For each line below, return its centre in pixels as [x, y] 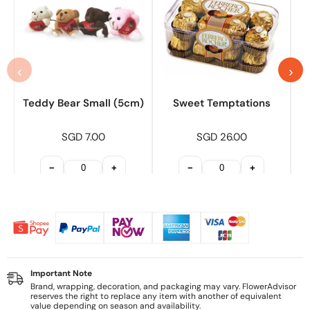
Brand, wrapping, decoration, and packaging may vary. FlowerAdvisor [163, 287]
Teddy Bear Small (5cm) [83, 103]
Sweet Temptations [221, 103]
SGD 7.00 [83, 137]
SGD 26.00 [221, 137]
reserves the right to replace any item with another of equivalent [156, 297]
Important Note [61, 274]
